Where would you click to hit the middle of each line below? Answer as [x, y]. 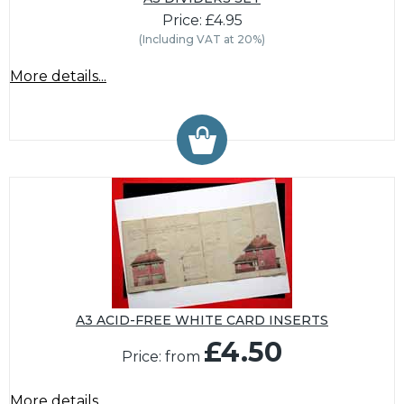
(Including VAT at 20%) [202, 40]
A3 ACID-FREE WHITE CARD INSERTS [202, 321]
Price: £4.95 [202, 21]
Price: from [163, 357]
